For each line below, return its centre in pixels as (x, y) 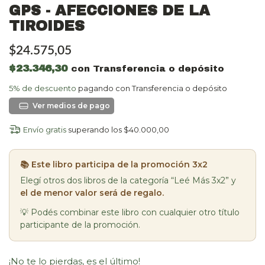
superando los (96, 130)
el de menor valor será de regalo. (92, 193)
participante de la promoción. (80, 225)
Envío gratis (44, 130)
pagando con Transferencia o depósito (152, 88)
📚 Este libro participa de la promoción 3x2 (114, 165)
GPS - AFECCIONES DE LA (109, 11)
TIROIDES (47, 26)
